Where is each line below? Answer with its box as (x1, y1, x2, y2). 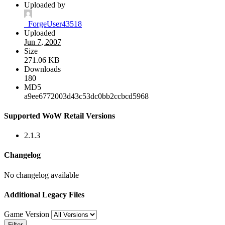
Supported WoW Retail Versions (4, 111, 115, 120)
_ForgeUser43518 (24, 19, 82, 28)
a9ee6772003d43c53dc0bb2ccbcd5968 (24, 91, 149, 100)
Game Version (4, 210, 51, 219)
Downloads (24, 64, 61, 73)
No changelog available (4, 170, 79, 179)
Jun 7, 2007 (24, 37, 61, 46)
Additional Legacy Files (4, 190, 84, 199)
